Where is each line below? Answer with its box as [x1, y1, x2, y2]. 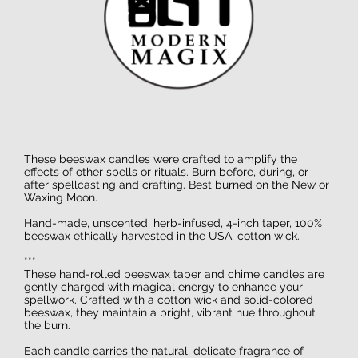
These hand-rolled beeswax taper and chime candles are [24, 268, 324, 281]
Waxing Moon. [24, 191, 97, 205]
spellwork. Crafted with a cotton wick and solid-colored [24, 293, 313, 307]
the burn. [24, 319, 70, 332]
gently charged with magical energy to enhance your [24, 280, 303, 294]
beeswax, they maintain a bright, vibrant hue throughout [24, 306, 316, 320]
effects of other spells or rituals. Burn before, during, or [24, 165, 308, 179]
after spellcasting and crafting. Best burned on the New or [24, 178, 329, 192]
